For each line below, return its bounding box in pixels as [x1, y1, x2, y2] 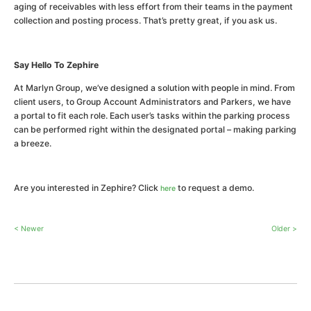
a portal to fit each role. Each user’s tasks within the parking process [14, 110, 290, 121]
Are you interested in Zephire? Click [14, 183, 160, 194]
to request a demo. [176, 183, 254, 194]
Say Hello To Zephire [14, 60, 99, 71]
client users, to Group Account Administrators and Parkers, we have [14, 96, 291, 107]
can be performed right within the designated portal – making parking [14, 124, 296, 135]
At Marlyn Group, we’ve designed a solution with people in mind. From [14, 82, 295, 93]
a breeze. [14, 137, 51, 149]
